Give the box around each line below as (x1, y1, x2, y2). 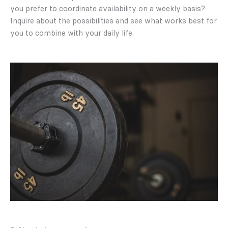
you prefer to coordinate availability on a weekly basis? (10, 4, 205, 14)
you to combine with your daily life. (10, 28, 134, 38)
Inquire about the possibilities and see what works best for (10, 16, 217, 26)
